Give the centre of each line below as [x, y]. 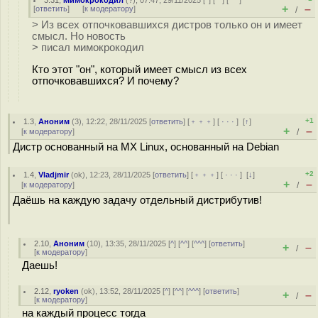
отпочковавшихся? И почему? [105, 81]
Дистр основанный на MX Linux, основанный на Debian [146, 147]
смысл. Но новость [79, 36]
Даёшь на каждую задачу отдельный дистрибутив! [137, 200]
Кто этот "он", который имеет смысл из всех [139, 69]
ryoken [66, 291]
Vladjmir [54, 175]
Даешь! [40, 265]
